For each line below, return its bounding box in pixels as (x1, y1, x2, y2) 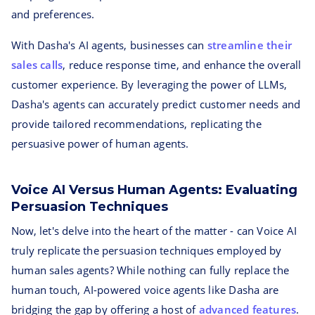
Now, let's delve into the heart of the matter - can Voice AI (11, 224, 297, 238)
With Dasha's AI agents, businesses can (11, 38, 207, 52)
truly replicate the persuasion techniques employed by (11, 243, 282, 257)
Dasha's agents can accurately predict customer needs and (11, 97, 301, 111)
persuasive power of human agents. (11, 136, 189, 150)
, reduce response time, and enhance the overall (63, 58, 302, 72)
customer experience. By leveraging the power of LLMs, (11, 77, 288, 91)
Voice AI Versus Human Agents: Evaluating (11, 182, 297, 198)
